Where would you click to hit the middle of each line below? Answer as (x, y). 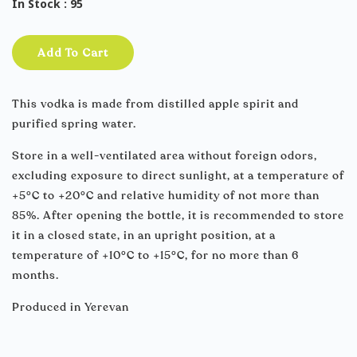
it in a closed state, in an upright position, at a (144, 235)
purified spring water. (74, 124)
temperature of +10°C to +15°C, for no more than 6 (155, 255)
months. (35, 275)
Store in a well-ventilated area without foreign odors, (165, 156)
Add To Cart (73, 53)
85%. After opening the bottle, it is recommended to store (178, 216)
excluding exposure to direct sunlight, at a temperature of (178, 176)
